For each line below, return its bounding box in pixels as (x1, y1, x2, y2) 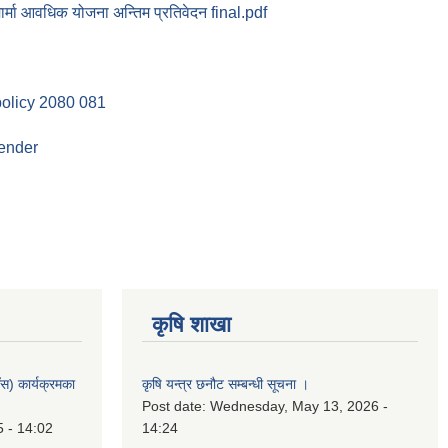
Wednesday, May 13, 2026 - (210, 398, 388, 415)
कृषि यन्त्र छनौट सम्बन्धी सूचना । (142, 376, 309, 393)
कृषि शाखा (152, 312, 231, 338)
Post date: (142, 398, 210, 415)
